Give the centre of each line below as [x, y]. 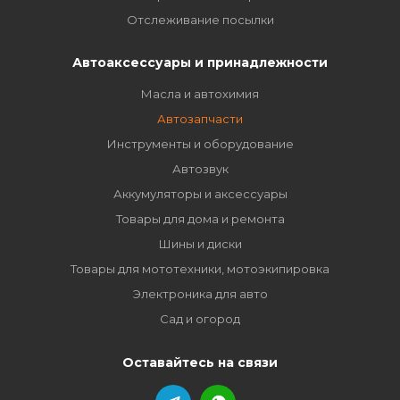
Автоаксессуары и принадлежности [200, 62]
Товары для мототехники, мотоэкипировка [200, 269]
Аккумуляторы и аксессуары [200, 194]
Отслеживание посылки [200, 20]
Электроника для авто [200, 294]
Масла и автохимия [200, 94]
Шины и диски [200, 244]
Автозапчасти [200, 119]
